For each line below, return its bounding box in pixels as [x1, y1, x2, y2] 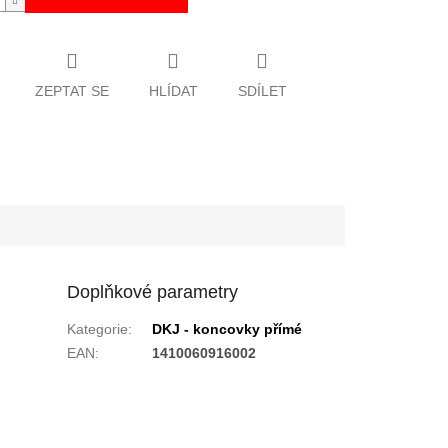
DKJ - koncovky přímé [152, 320, 303, 337]
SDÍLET [237, 82, 287, 99]
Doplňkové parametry [67, 281, 239, 302]
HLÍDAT [148, 82, 198, 99]
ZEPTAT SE [34, 82, 109, 99]
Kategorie [67, 320, 129, 337]
